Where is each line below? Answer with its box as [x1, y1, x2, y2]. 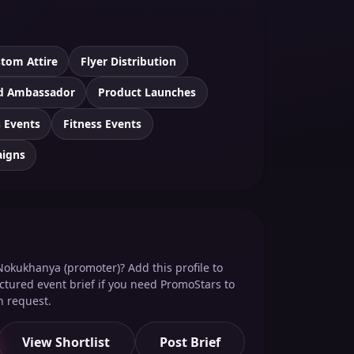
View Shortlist [22, 333, 111, 352]
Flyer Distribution [80, 53, 176, 69]
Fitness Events [62, 115, 141, 131]
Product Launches [97, 85, 196, 100]
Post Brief [159, 333, 220, 352]
